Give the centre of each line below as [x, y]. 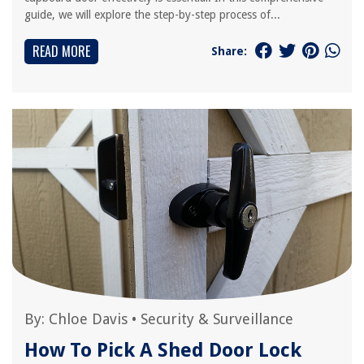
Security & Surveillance [217, 319]
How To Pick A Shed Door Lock [163, 350]
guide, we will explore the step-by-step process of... [152, 15]
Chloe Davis [88, 319]
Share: [229, 51]
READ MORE [61, 51]
